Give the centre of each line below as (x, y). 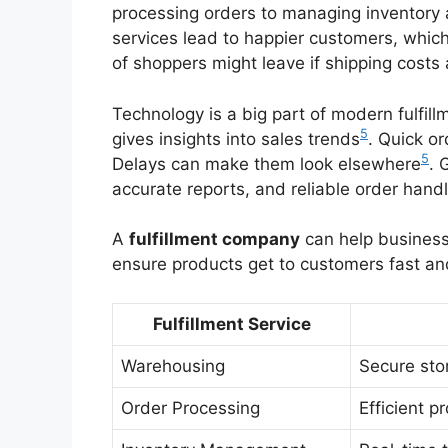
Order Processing (190, 407)
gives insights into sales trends (236, 138)
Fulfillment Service (231, 323)
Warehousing (173, 365)
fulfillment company (214, 239)
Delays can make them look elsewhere (266, 163)
